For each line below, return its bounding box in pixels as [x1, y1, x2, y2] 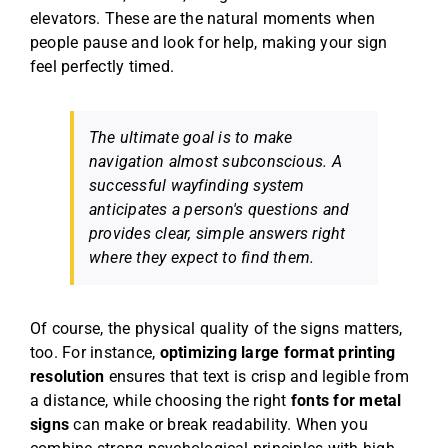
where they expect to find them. [89, 247, 315, 267]
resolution [30, 366, 105, 386]
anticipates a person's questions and [89, 199, 350, 219]
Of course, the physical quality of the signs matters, [30, 318, 403, 338]
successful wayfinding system [89, 175, 305, 195]
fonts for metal [290, 390, 402, 410]
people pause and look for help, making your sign [30, 32, 388, 52]
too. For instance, [30, 342, 160, 362]
